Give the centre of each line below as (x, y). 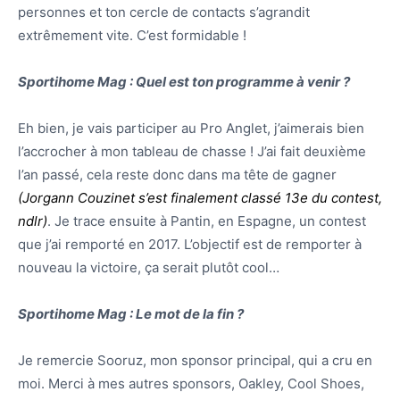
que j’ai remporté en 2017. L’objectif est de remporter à (190, 245)
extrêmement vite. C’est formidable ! (132, 36)
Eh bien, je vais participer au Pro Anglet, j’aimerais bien (191, 129)
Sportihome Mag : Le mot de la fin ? (131, 314)
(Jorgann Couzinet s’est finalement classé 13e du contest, (200, 198)
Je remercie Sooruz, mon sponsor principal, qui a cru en (195, 361)
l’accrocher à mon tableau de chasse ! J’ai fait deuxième (192, 152)
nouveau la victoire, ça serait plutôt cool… (149, 268)
